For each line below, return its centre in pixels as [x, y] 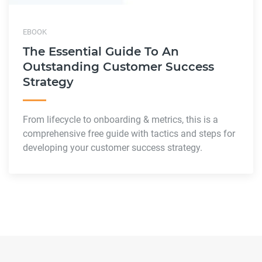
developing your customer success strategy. [113, 147]
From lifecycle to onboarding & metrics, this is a [120, 119]
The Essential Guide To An [101, 51]
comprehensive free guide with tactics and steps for [129, 133]
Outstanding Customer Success [118, 66]
